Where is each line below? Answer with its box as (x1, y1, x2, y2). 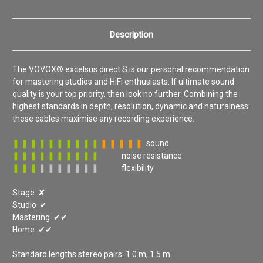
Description (110, 29, 153, 40)
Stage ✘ (12, 187, 45, 197)
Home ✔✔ (12, 224, 52, 234)
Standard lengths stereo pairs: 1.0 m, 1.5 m (12, 249, 170, 259)
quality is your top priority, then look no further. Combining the (12, 89, 238, 99)
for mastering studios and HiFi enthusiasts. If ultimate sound (12, 76, 234, 86)
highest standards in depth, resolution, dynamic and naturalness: (12, 101, 250, 111)
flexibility (100, 163, 154, 173)
